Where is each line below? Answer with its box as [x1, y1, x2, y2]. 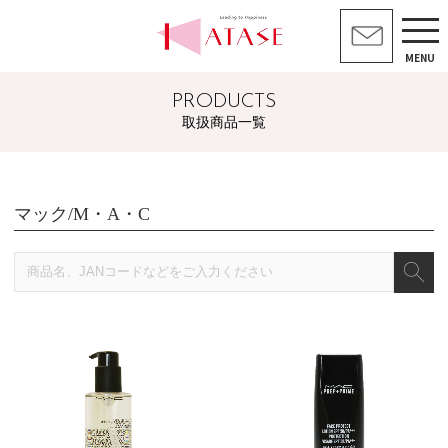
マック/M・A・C [14, 203, 151, 224]
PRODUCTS [172, 91, 276, 112]
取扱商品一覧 [182, 115, 266, 131]
